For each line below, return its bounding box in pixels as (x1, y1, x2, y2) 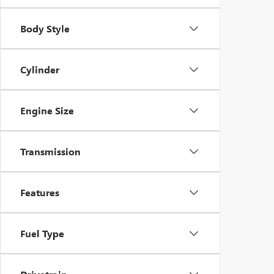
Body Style (20, 22, 70, 35)
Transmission (20, 145, 81, 158)
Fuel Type (20, 227, 64, 240)
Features (20, 186, 59, 199)
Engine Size (20, 104, 74, 117)
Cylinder (20, 63, 59, 76)
